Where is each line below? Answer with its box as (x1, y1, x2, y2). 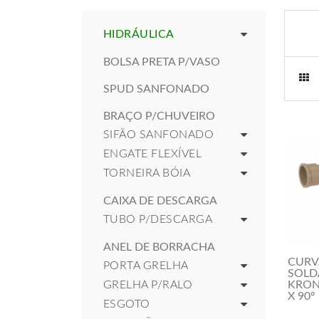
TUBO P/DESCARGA (103, 214, 213, 225)
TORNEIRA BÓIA (103, 167, 191, 179)
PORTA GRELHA (103, 260, 189, 271)
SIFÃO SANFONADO (103, 129, 214, 140)
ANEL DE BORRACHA (103, 241, 215, 253)
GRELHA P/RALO (103, 279, 193, 291)
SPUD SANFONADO (103, 83, 209, 95)
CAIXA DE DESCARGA (103, 195, 217, 206)
